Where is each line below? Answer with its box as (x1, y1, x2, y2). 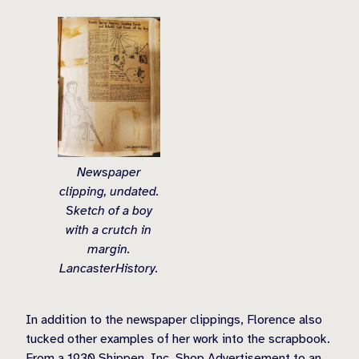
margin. (87, 240, 131, 257)
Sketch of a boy (65, 202, 152, 219)
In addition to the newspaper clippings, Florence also (26, 311, 322, 328)
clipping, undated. (58, 183, 159, 200)
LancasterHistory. (59, 260, 159, 276)
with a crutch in (66, 221, 152, 238)
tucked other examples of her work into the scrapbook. (26, 330, 330, 347)
